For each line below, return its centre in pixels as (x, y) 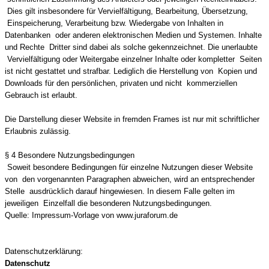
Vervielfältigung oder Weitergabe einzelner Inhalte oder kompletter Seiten (133, 59)
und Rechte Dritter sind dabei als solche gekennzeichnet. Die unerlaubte (131, 47)
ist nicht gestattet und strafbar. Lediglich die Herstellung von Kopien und (131, 71)
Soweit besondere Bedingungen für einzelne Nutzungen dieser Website (129, 167)
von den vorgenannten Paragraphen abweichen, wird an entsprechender (130, 179)
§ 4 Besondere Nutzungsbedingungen (70, 155)
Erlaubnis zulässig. (38, 131)
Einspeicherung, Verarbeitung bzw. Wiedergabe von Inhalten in (114, 23)
